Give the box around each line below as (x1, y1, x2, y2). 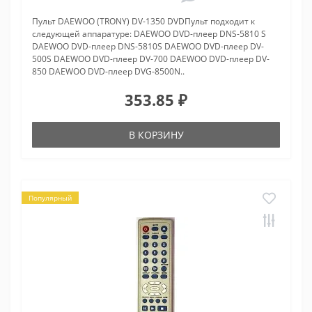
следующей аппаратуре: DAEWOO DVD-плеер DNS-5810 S (32, 28, 266, 40)
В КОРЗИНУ (128, 128, 184, 142)
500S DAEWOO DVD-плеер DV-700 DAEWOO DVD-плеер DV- (32, 53, 270, 65)
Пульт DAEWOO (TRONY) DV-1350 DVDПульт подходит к (32, 15, 255, 28)
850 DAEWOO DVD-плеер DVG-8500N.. (32, 65, 185, 78)
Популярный (29, 193, 72, 203)
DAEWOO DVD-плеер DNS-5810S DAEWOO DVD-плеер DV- (32, 40, 264, 53)
